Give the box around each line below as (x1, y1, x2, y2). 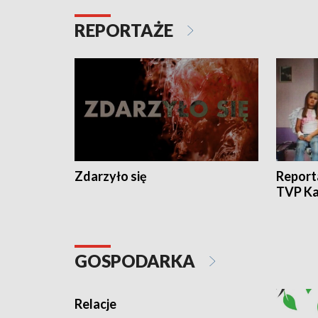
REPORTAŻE (75, 20, 177, 41)
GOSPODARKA (75, 251, 199, 272)
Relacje (75, 296, 116, 312)
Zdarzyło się (75, 168, 147, 185)
